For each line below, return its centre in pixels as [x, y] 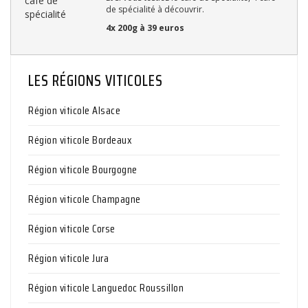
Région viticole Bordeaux [80, 140]
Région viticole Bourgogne [83, 170]
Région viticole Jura [68, 258]
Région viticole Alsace [74, 111]
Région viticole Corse [72, 229]
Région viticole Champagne [85, 199]
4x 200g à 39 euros [145, 28]
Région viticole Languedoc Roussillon [106, 288]
